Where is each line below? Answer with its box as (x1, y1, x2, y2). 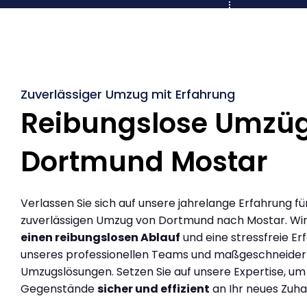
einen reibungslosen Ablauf (21, 229, 180, 245)
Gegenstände (21, 280, 97, 297)
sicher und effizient (97, 280, 210, 297)
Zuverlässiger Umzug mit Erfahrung (21, 85, 235, 103)
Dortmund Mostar (21, 142, 268, 181)
